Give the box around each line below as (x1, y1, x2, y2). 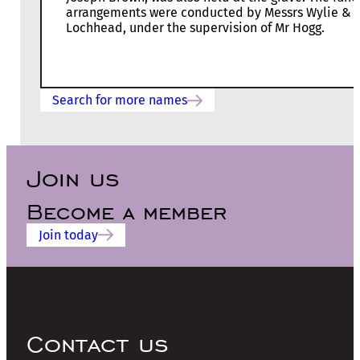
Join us (27, 162, 120, 194)
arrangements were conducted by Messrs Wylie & (66, 5, 351, 21)
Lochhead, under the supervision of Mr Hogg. (66, 20, 325, 36)
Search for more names (52, 92, 187, 108)
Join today (39, 227, 98, 243)
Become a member (27, 197, 227, 226)
